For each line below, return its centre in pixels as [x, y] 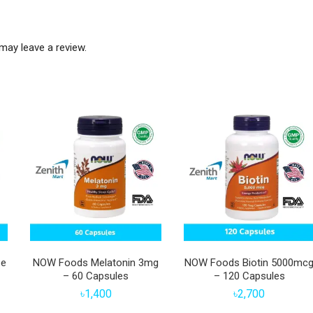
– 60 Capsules [96, 276]
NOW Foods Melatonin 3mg [96, 263]
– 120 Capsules [249, 276]
